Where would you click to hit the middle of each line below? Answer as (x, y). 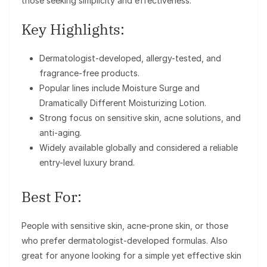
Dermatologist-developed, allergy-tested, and (130, 58)
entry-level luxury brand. (87, 163)
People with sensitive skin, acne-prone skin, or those (125, 226)
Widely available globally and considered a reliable (139, 148)
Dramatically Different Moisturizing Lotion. (123, 103)
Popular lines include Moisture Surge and (119, 88)
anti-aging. (60, 133)
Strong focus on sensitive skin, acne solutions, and (140, 118)
